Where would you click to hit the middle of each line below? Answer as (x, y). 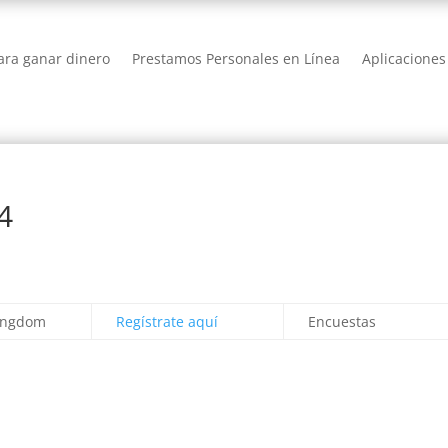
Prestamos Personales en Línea (236, 59)
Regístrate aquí (167, 321)
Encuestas (342, 321)
